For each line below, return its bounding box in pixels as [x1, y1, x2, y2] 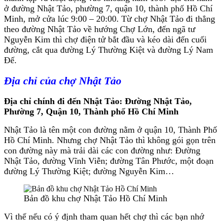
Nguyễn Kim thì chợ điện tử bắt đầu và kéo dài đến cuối [4, 34, 207, 44]
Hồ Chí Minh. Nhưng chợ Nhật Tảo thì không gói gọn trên [4, 135, 216, 146]
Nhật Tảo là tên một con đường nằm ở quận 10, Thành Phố [4, 125, 217, 135]
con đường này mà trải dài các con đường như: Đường [4, 146, 200, 156]
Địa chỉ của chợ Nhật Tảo [4, 74, 121, 87]
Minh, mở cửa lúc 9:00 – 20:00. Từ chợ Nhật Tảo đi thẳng [4, 13, 215, 24]
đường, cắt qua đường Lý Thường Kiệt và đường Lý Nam [4, 44, 213, 55]
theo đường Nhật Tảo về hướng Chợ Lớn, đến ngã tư [4, 24, 195, 34]
